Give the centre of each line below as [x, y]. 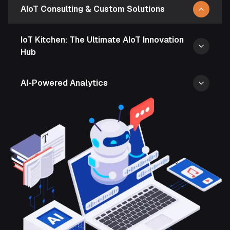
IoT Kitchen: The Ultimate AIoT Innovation [102, 40]
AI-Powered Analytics [64, 83]
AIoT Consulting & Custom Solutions [93, 9]
